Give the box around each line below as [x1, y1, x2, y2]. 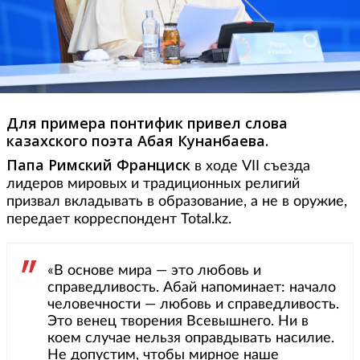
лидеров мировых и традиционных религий [6, 177, 300, 192]
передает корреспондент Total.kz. [6, 212, 231, 227]
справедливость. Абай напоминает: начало [47, 280, 336, 296]
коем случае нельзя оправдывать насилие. [47, 331, 334, 346]
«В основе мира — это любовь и [47, 264, 261, 279]
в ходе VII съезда [190, 159, 310, 174]
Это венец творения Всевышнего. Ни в [47, 314, 309, 329]
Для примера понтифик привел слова [6, 113, 288, 133]
